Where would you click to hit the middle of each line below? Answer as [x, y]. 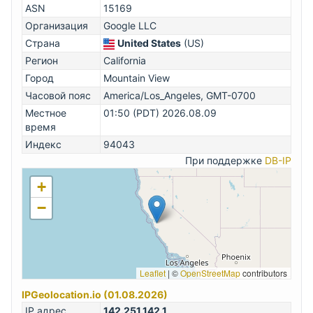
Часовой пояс [58, 96]
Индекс [43, 145]
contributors [264, 273]
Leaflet [153, 273]
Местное [46, 113]
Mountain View [137, 78]
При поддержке [225, 161]
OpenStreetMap [210, 273]
